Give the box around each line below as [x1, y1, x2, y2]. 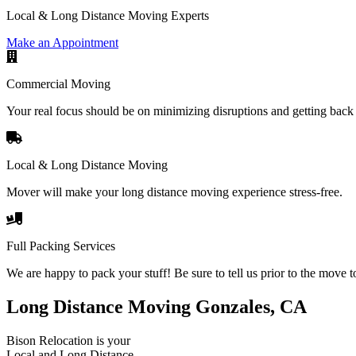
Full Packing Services [6, 238, 115, 253]
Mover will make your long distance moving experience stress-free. [6, 184, 342, 199]
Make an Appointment [6, 35, 118, 49]
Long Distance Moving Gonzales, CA [6, 296, 307, 317]
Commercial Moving [6, 76, 110, 91]
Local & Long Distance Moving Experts [6, 8, 209, 22]
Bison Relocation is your [6, 333, 130, 347]
